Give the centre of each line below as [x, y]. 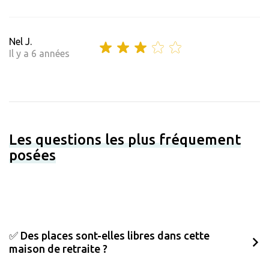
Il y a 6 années [39, 54]
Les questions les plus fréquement [125, 140]
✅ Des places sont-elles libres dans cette [109, 236]
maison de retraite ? [58, 249]
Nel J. [20, 42]
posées [32, 156]
